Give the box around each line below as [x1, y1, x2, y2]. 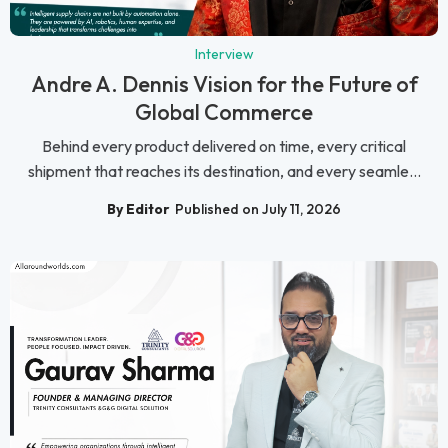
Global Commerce [135, 98, 313, 127]
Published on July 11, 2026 [175, 199, 341, 218]
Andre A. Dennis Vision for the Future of [30, 70, 418, 99]
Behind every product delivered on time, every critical [42, 136, 406, 157]
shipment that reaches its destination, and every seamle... [27, 161, 421, 182]
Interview [194, 45, 254, 64]
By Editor [107, 199, 170, 218]
